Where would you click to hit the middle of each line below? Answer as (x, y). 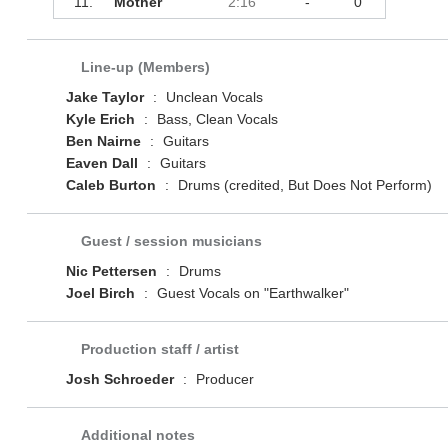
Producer (222, 379)
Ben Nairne (103, 141)
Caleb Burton (110, 185)
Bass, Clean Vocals (215, 119)
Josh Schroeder (119, 379)
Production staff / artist (159, 349)
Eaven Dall (101, 163)
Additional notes (137, 435)
